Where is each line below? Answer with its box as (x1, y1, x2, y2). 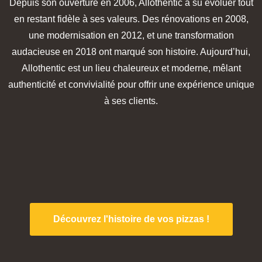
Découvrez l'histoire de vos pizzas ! (53, 213, 209, 224)
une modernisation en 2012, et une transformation (28, 30, 234, 40)
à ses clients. (104, 95, 158, 106)
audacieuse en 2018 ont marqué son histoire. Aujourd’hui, (12, 46, 250, 57)
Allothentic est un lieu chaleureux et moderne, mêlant (21, 63, 241, 73)
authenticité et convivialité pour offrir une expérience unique (8, 79, 254, 89)
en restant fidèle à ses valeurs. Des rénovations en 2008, (13, 13, 249, 24)
